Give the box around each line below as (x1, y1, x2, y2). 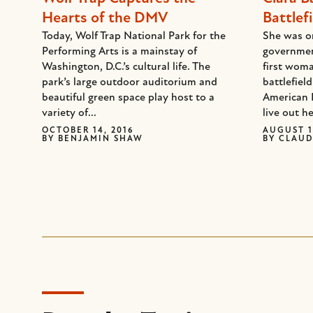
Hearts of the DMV (42, 10, 168, 27)
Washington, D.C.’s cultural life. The (42, 61, 210, 73)
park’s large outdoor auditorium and (42, 77, 217, 88)
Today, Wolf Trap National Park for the (42, 31, 226, 42)
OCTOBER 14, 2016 (42, 126, 133, 135)
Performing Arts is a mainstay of (42, 46, 197, 57)
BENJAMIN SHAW (58, 135, 143, 143)
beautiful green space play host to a (42, 92, 214, 103)
